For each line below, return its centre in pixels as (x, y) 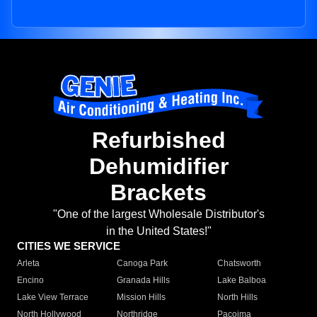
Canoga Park (143, 264)
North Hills (237, 298)
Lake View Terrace (53, 298)
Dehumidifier (158, 167)
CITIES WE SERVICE (69, 246)
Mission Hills (142, 298)
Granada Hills (144, 281)
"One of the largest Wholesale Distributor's (158, 214)
